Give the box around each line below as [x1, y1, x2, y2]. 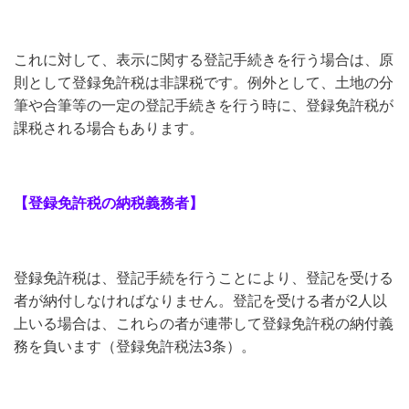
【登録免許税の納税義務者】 [14, 195, 204, 211]
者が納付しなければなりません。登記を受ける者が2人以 [14, 293, 387, 309]
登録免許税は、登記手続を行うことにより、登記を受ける [14, 270, 393, 286]
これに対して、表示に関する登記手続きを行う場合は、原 [14, 52, 393, 68]
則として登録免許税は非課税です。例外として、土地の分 [14, 75, 393, 90]
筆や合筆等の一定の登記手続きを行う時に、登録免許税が [14, 98, 393, 113]
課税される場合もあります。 [14, 121, 204, 136]
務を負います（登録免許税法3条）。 [14, 339, 256, 354]
